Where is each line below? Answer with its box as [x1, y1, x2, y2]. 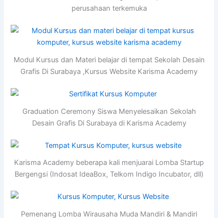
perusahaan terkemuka [71, 4, 147, 13]
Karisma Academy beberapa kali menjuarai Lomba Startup [14, 158, 204, 167]
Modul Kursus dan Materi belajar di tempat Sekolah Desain [13, 55, 205, 65]
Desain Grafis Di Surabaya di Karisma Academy [32, 118, 186, 127]
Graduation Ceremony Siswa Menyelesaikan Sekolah [22, 107, 196, 116]
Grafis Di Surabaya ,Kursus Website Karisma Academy [20, 67, 198, 76]
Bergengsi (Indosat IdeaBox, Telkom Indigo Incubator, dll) [15, 170, 203, 179]
